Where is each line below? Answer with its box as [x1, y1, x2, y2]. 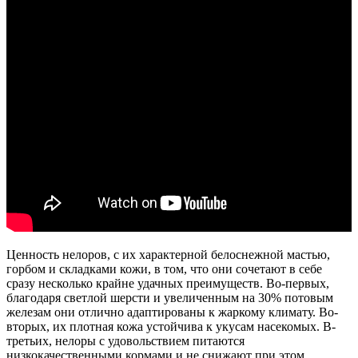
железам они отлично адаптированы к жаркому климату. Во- [6, 304, 338, 319]
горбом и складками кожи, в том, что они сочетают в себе [6, 261, 322, 276]
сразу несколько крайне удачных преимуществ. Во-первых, [6, 276, 329, 290]
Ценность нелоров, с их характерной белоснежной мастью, [6, 247, 330, 261]
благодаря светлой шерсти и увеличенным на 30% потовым [6, 290, 333, 304]
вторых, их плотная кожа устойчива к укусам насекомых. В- [6, 319, 336, 333]
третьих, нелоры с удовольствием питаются [6, 333, 245, 348]
